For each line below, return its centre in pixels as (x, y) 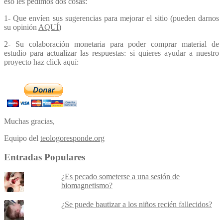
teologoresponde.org (72, 138)
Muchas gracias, (29, 121)
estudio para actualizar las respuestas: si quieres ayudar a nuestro (111, 53)
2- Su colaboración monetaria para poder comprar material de (111, 44)
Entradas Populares (45, 157)
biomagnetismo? (87, 185)
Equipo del (22, 138)
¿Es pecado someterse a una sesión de (120, 176)
